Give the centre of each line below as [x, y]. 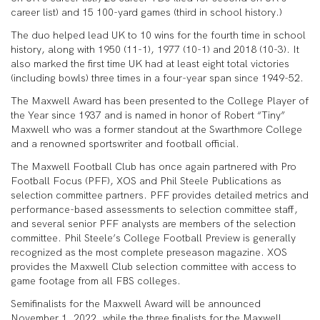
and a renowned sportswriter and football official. [125, 144]
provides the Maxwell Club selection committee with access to [154, 266]
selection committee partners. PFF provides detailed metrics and [160, 195]
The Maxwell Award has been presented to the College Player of [160, 101]
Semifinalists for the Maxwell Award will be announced [136, 304]
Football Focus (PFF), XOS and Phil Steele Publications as [146, 181]
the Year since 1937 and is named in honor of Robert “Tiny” [148, 115]
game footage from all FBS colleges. [96, 281]
